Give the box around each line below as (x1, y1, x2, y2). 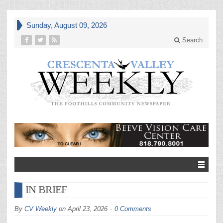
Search (180, 36, 203, 44)
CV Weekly (24, 205, 57, 213)
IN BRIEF (25, 183, 67, 196)
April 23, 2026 (68, 205, 108, 213)
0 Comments (114, 205, 151, 213)
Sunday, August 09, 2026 (26, 21, 107, 29)
